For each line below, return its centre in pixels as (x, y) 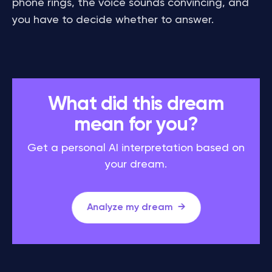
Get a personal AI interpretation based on (136, 148)
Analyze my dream (129, 208)
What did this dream (136, 104)
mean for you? (136, 125)
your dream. (136, 165)
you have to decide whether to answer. (113, 20)
